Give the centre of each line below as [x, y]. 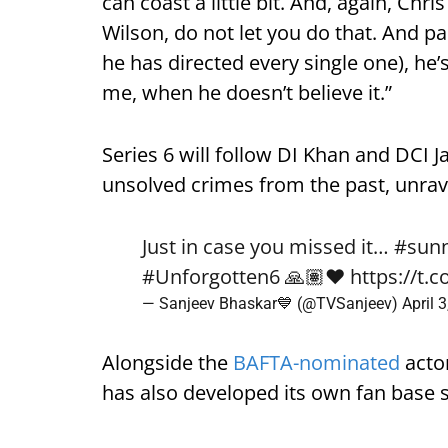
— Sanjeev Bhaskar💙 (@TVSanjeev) [272, 304]
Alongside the [167, 363]
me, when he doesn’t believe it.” [247, 93]
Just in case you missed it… [268, 247]
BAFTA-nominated [316, 363]
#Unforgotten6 [211, 277]
